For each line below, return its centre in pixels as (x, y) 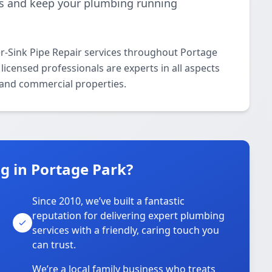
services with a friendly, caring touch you (126, 230)
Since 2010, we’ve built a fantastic (109, 201)
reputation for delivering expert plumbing (129, 216)
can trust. (54, 245)
